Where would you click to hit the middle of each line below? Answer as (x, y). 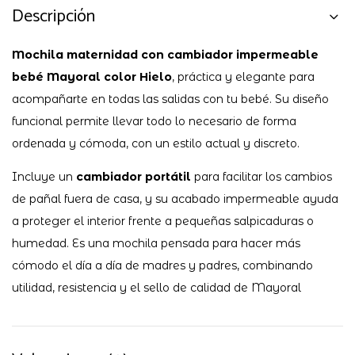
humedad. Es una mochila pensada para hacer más (156, 243)
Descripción (53, 16)
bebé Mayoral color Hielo (92, 76)
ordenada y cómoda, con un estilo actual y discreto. (156, 143)
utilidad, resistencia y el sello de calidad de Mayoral (157, 287)
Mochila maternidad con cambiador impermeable (165, 54)
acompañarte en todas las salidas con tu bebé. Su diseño (170, 99)
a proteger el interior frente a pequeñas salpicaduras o (163, 221)
